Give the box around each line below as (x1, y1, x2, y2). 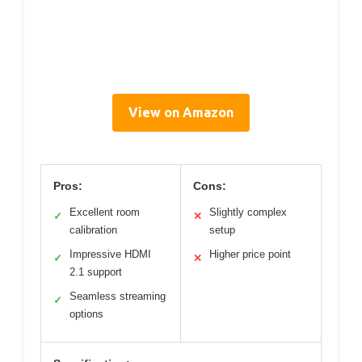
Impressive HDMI (69, 248, 151, 261)
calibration (69, 224, 117, 237)
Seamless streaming (69, 290, 166, 303)
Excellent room (69, 206, 140, 219)
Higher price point (209, 248, 291, 261)
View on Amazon (128, 105, 234, 120)
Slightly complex (209, 206, 287, 219)
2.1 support (69, 266, 122, 279)
